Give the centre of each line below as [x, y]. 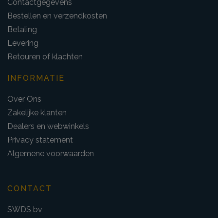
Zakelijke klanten [37, 112]
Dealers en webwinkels [48, 126]
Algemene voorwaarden [51, 153]
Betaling [22, 29]
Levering [23, 43]
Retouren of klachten [45, 56]
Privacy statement [40, 140]
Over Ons [24, 99]
